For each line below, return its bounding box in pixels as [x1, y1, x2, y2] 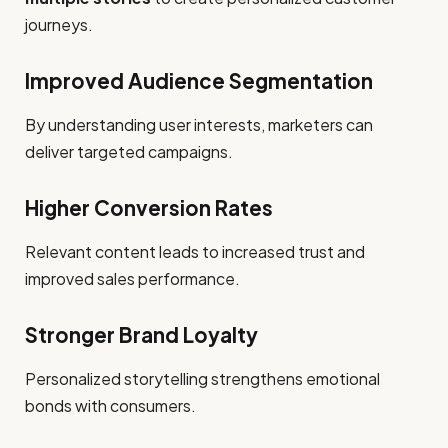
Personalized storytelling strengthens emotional [25, 368, 380, 390]
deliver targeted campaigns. [25, 141, 233, 163]
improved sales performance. [25, 268, 240, 290]
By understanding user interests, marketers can [25, 114, 373, 136]
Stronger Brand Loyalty [25, 321, 258, 348]
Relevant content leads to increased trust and [25, 241, 365, 263]
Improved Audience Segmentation [25, 67, 373, 94]
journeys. [25, 14, 93, 36]
